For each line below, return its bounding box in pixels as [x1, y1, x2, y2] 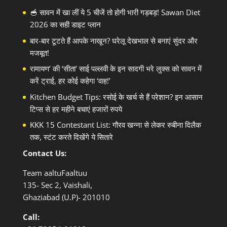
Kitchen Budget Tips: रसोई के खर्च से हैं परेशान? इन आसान [29, 91, 203, 102]
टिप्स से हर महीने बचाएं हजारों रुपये [29, 103, 122, 114]
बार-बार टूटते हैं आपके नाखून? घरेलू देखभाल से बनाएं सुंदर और [29, 35, 198, 46]
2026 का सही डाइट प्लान [29, 19, 101, 30]
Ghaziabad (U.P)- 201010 [22, 192, 110, 202]
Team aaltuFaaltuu [22, 167, 87, 178]
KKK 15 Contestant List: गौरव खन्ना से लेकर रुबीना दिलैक [29, 120, 201, 130]
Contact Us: [22, 147, 66, 158]
